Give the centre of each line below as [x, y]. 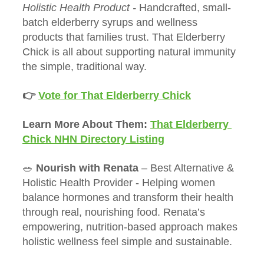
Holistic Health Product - [81, 8]
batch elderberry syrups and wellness [111, 23]
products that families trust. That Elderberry [125, 37]
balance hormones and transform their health [129, 198]
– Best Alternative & [188, 168]
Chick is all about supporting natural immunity [131, 52]
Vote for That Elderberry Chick [115, 96]
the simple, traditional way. [85, 67]
